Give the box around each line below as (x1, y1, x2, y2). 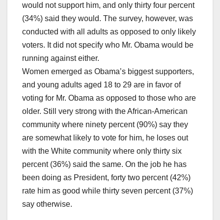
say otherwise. (22, 200, 72, 209)
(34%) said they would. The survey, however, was (22, 14, 193, 23)
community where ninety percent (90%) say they (22, 120, 188, 129)
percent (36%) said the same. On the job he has (22, 160, 187, 169)
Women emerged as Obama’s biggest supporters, (22, 67, 194, 76)
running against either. (22, 54, 99, 63)
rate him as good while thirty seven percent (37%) (22, 187, 193, 195)
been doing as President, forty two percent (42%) (22, 173, 191, 182)
